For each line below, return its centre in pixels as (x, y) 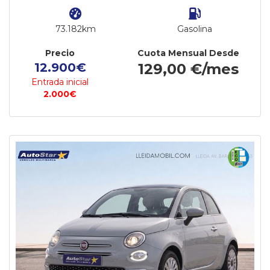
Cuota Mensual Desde (189, 53)
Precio (60, 53)
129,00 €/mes (189, 69)
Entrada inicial (60, 82)
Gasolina (195, 29)
